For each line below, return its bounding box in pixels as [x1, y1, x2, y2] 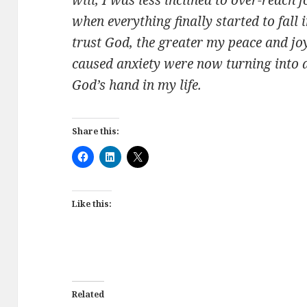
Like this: [72, 197, 112, 210]
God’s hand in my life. [72, 75, 202, 94]
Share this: [72, 125, 120, 137]
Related [72, 288, 105, 300]
